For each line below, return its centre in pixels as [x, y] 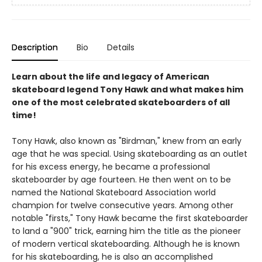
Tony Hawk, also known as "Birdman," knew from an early [127, 141]
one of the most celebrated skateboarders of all [121, 103]
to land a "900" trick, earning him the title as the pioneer [126, 231]
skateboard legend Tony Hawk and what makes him [127, 90]
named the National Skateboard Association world [114, 193]
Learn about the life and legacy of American [111, 77]
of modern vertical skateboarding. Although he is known [126, 244]
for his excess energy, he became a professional [111, 167]
